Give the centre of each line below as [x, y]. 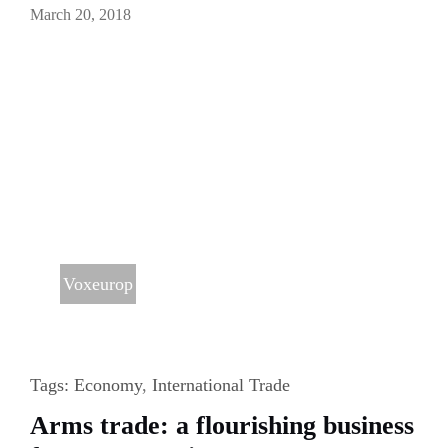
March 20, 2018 [80, 14]
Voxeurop [97, 283]
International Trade [220, 384]
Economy [107, 384]
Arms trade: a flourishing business [221, 425]
